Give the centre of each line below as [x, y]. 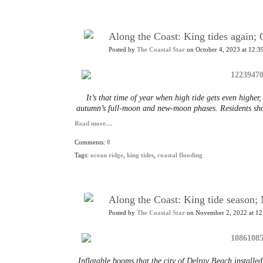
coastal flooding [180, 155]
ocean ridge [107, 155]
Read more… [93, 124]
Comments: [91, 142]
